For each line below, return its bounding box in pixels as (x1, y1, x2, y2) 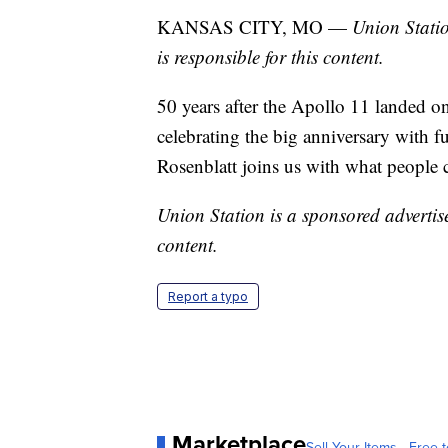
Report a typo (168, 289, 248, 305)
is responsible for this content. (157, 44, 384, 70)
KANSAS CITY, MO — (157, 14, 352, 40)
